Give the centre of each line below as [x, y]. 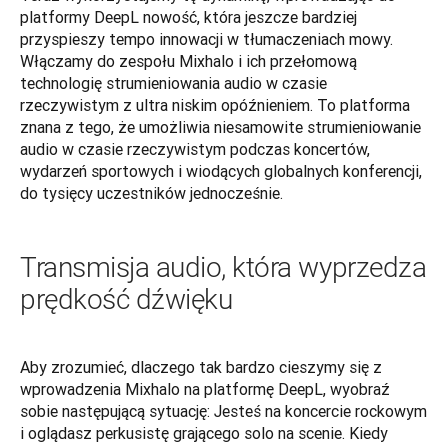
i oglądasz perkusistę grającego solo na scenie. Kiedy [204, 432]
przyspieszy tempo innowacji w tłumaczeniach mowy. [206, 38]
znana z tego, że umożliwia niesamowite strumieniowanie [220, 126]
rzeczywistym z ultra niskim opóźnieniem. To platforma [215, 104]
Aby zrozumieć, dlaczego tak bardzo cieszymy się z [201, 366]
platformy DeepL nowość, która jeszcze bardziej [188, 16]
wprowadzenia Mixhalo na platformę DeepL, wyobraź [205, 388]
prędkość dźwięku [126, 299]
